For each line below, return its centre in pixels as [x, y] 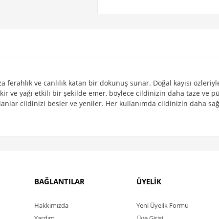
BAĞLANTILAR [59, 181]
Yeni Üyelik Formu [163, 205]
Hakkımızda [51, 205]
